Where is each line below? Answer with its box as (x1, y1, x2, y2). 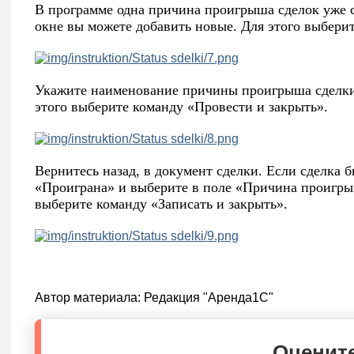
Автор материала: (35, 291, 144, 305)
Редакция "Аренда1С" (144, 291, 273, 305)
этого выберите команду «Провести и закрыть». (35, 99, 328, 115)
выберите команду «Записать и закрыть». (35, 196, 288, 213)
